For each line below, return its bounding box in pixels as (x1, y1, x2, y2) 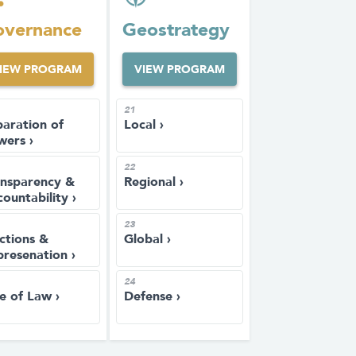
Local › (124, 117, 164, 132)
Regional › (124, 174, 184, 189)
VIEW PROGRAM (134, 63, 225, 75)
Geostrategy (122, 18, 230, 41)
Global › (124, 231, 171, 246)
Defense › (124, 288, 180, 304)
